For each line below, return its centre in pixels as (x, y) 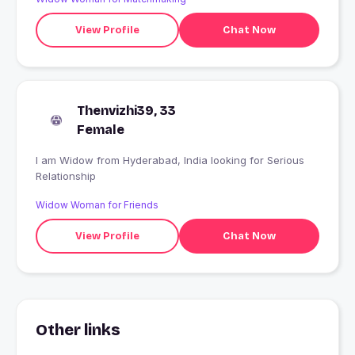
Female (101, 130)
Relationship (66, 176)
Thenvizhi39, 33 (126, 111)
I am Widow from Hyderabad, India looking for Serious (66, 160)
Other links (78, 330)
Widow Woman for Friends (97, 205)
